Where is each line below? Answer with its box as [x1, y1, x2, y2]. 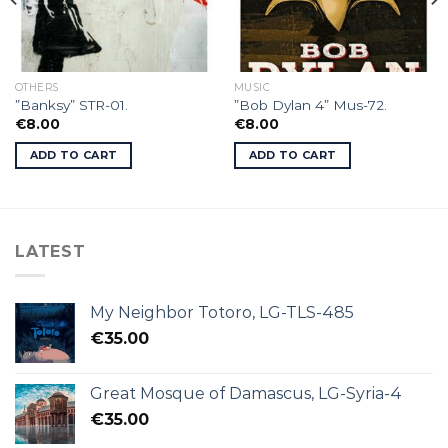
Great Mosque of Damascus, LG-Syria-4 [90, 384, 402, 404]
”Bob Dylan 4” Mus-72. [233, 97, 387, 114]
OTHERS [14, 81, 59, 95]
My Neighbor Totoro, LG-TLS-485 [90, 303, 354, 323]
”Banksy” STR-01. [14, 97, 128, 114]
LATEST [15, 241, 86, 261]
